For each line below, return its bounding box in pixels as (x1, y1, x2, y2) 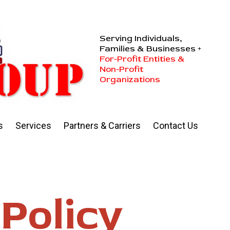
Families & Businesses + (99, 43, 201, 54)
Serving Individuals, (99, 33, 182, 44)
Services (15, 120, 51, 131)
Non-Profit (99, 64, 143, 75)
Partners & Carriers (64, 120, 141, 131)
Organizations (99, 74, 160, 85)
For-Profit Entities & (99, 53, 185, 65)
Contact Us (153, 120, 198, 131)
